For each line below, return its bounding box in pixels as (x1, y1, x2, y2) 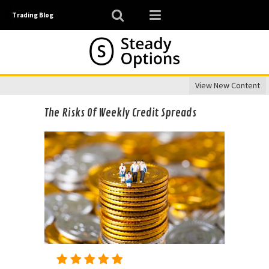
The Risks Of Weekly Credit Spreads (44, 106, 196, 119)
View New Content (195, 80, 260, 91)
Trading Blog (12, 11, 53, 19)
